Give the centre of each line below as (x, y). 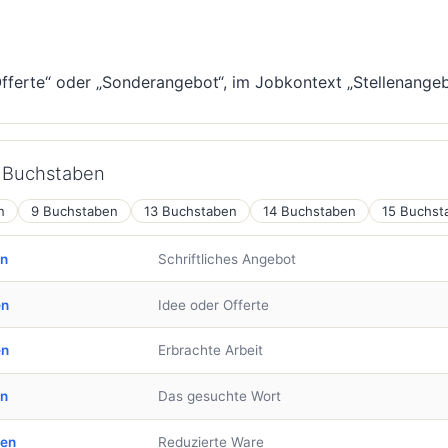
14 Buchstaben (309, 210)
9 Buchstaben (74, 210)
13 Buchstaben (190, 210)
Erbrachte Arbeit (210, 350)
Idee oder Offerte (213, 304)
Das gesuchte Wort (219, 396)
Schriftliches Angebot (226, 258)
